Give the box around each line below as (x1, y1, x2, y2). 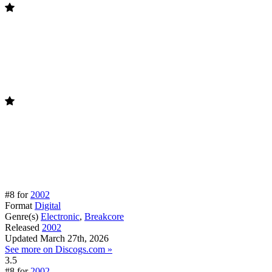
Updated (5, 233, 38, 243)
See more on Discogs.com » (5, 243, 112, 254)
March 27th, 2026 (40, 233, 109, 243)
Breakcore (84, 211, 124, 222)
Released (5, 222, 39, 233)
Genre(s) (5, 211, 38, 222)
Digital (35, 200, 61, 211)
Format (5, 200, 32, 211)
